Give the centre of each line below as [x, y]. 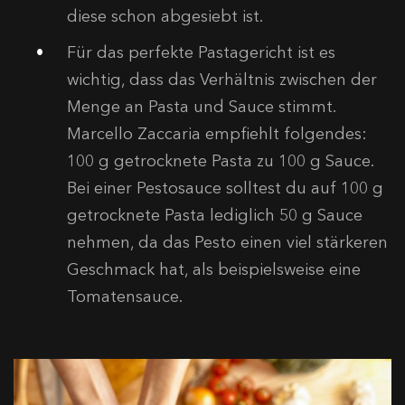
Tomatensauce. [125, 296]
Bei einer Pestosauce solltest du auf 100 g [225, 188]
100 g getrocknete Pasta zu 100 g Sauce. [220, 160]
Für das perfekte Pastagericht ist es [201, 52]
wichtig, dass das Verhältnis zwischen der [222, 79]
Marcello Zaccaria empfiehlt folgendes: [217, 133]
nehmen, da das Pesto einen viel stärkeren [227, 242]
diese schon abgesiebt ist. [165, 16]
